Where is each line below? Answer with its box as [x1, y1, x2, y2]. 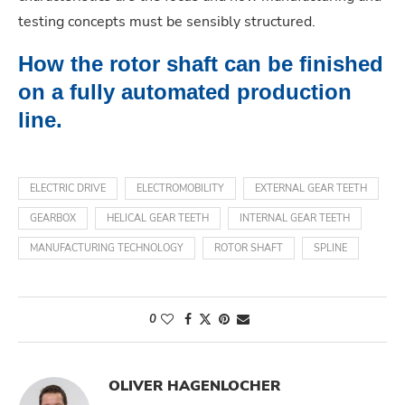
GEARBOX [30, 212, 76, 226]
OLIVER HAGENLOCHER [108, 376, 280, 397]
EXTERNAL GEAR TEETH [255, 182, 367, 196]
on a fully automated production [18, 80, 352, 105]
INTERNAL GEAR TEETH [240, 212, 350, 226]
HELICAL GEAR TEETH [107, 212, 209, 226]
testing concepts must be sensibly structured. [18, 12, 316, 33]
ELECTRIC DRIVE [30, 182, 106, 196]
